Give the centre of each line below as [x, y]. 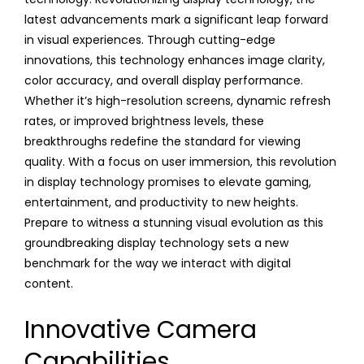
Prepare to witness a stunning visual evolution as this [174, 222]
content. [49, 283]
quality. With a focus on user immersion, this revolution [180, 161]
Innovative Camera [141, 329]
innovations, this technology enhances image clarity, [175, 60]
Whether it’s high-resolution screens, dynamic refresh [178, 100]
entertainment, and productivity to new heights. [161, 202]
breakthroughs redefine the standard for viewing [162, 141]
